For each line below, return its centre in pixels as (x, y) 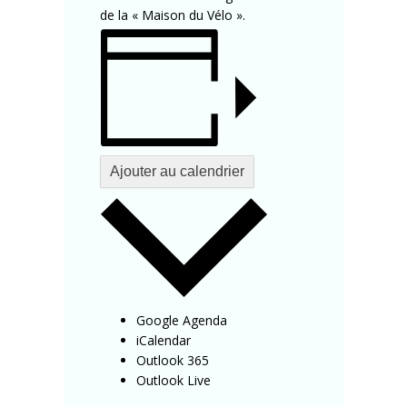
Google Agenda (182, 321)
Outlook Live (174, 381)
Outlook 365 (173, 361)
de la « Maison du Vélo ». (173, 15)
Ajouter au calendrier (177, 171)
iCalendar (164, 341)
